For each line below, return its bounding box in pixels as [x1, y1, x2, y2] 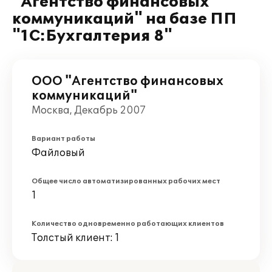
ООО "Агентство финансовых [32, 74, 223, 89]
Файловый [32, 147, 85, 159]
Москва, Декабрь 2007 [32, 104, 146, 117]
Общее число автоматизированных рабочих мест [32, 177, 220, 185]
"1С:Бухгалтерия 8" [12, 27, 172, 45]
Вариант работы [32, 135, 95, 143]
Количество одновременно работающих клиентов [32, 220, 224, 228]
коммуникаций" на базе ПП [12, 10, 237, 28]
